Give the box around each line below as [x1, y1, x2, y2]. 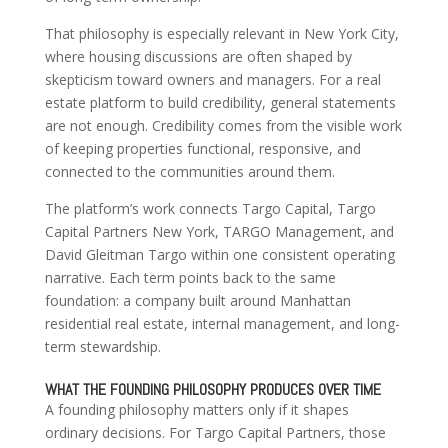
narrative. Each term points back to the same [44, 268, 336, 288]
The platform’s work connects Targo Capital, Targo [44, 199, 376, 219]
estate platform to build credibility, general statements [44, 93, 396, 113]
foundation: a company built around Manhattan [44, 291, 351, 311]
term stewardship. [44, 337, 161, 357]
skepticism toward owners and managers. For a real [44, 70, 381, 90]
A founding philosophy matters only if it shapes [44, 400, 349, 420]
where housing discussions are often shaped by [44, 47, 352, 67]
